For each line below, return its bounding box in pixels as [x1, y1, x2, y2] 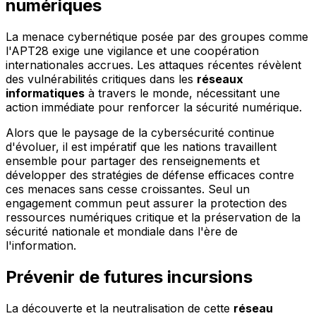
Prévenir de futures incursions [6, 267, 253, 288]
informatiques [6, 86, 85, 101]
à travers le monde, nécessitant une [85, 86, 280, 101]
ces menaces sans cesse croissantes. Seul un [6, 182, 250, 197]
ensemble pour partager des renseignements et [6, 154, 260, 169]
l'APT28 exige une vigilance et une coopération [6, 44, 259, 59]
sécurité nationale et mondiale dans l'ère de [6, 224, 238, 239]
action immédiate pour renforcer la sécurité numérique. [6, 100, 302, 115]
